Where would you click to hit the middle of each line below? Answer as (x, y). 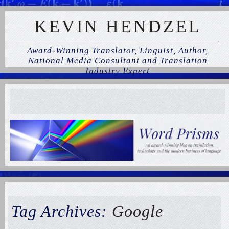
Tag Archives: (62, 211)
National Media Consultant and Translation (118, 61)
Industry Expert (118, 71)
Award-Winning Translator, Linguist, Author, (118, 50)
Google (138, 211)
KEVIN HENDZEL (118, 26)
